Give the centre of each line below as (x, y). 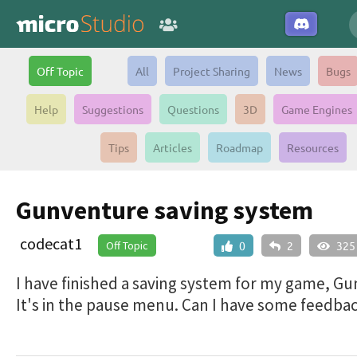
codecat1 (51, 243)
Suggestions (113, 109)
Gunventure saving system (165, 210)
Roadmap (239, 147)
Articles (172, 147)
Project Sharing (211, 71)
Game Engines (317, 109)
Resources (312, 147)
